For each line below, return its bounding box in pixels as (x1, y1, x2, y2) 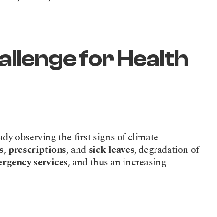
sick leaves (88, 142, 135, 157)
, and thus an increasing (68, 155, 167, 170)
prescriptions (8, 142, 67, 157)
